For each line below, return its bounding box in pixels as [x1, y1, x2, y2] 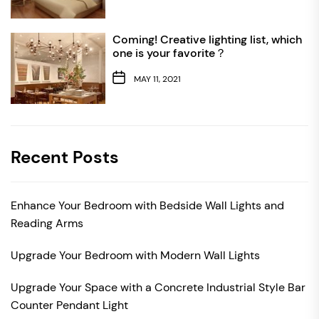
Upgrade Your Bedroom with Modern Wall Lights [11, 247, 260, 263]
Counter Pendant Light [11, 297, 128, 313]
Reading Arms [11, 215, 83, 231]
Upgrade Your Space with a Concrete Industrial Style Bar [11, 279, 305, 295]
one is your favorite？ [112, 45, 226, 61]
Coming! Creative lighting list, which [112, 31, 302, 47]
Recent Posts [11, 145, 119, 168]
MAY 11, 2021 [133, 73, 181, 85]
